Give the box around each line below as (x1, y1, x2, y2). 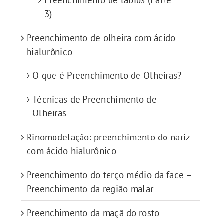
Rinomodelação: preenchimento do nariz (27, 131, 190, 143)
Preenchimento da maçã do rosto (27, 207, 160, 219)
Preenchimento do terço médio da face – (27, 169, 192, 181)
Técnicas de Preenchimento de (32, 93, 157, 106)
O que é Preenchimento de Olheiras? (32, 69, 182, 82)
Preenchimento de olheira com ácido (27, 32, 176, 44)
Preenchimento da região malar (27, 183, 154, 195)
